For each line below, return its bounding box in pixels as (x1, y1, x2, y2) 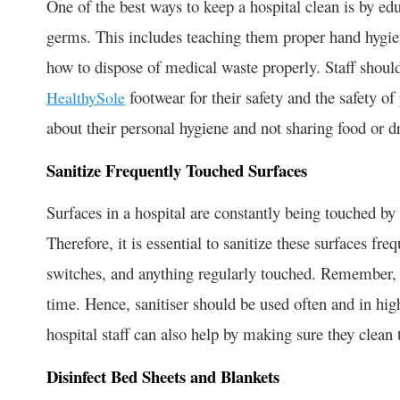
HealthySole (46, 86, 125, 108)
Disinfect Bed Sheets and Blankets (46, 363, 279, 388)
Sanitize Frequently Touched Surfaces (46, 157, 307, 182)
